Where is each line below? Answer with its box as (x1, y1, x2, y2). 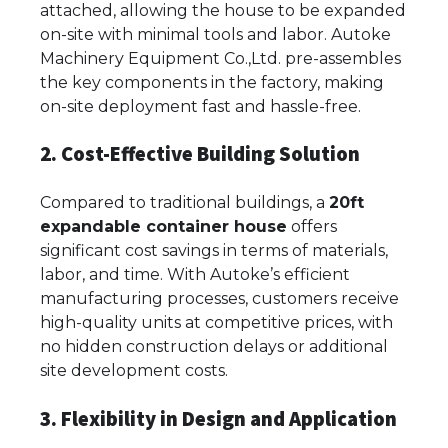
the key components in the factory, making (40, 72, 384, 92)
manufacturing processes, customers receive (40, 289, 399, 309)
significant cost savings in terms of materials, (40, 241, 388, 261)
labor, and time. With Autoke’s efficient (40, 265, 350, 285)
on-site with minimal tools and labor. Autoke (40, 24, 391, 44)
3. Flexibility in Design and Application (40, 405, 397, 432)
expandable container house (40, 217, 287, 237)
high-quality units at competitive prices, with (40, 313, 393, 333)
